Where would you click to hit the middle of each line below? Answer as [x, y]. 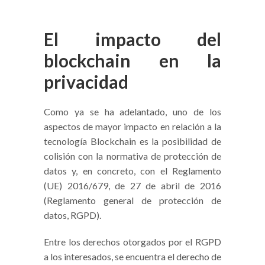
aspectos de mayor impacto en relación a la [132, 127]
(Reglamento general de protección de [132, 201]
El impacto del [132, 39]
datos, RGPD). [72, 215]
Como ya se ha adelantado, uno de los [132, 112]
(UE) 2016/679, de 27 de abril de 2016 [132, 186]
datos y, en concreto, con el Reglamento [132, 171]
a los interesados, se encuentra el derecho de [132, 257]
